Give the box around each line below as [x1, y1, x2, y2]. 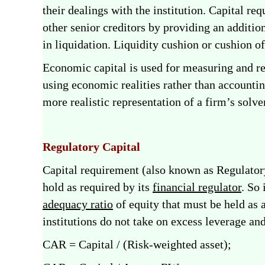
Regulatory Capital [43, 140, 140, 153]
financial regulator [153, 180, 241, 193]
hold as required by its [43, 180, 153, 193]
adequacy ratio [43, 198, 113, 211]
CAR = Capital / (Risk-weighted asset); [43, 238, 231, 251]
